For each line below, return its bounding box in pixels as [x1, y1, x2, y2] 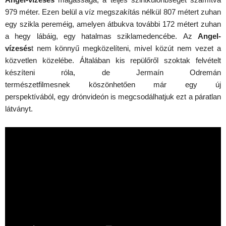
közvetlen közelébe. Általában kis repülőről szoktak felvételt [5, 56, 221, 65]
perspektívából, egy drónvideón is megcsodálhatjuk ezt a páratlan [5, 92, 221, 101]
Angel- [198, 32, 221, 41]
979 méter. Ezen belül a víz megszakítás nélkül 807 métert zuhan [5, 8, 221, 17]
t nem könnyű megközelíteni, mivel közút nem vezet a [31, 44, 221, 53]
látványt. [5, 104, 33, 114]
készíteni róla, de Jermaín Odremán [5, 68, 221, 77]
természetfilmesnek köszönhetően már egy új [5, 80, 221, 89]
